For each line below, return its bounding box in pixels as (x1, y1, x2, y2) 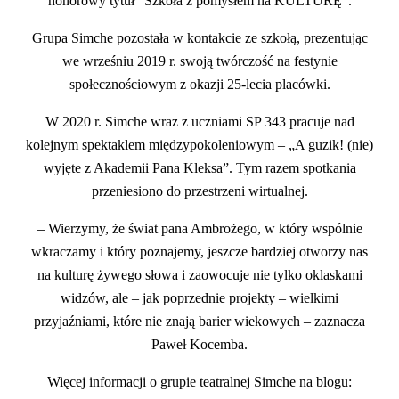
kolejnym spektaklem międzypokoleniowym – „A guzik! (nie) (26, 136, 373, 152)
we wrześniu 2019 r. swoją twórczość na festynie (61, 53, 338, 69)
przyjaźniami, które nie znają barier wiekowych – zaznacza (34, 313, 365, 329)
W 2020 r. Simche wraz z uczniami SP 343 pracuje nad (45, 113, 354, 129)
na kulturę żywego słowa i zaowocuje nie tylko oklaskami (37, 266, 362, 282)
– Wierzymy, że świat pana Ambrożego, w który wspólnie (37, 220, 362, 236)
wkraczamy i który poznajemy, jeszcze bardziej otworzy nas (31, 243, 368, 259)
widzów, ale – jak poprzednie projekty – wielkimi (61, 289, 338, 305)
